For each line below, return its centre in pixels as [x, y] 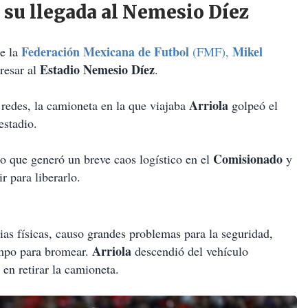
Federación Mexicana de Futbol [105, 52]
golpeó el [255, 106]
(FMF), [211, 52]
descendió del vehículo [191, 251]
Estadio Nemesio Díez [97, 70]
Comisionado [250, 159]
